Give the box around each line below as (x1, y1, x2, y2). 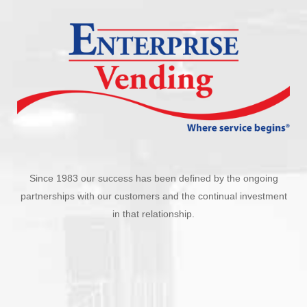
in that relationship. (112, 208, 195, 219)
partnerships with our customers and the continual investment (20, 190, 287, 201)
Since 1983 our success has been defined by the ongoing (29, 172, 278, 184)
